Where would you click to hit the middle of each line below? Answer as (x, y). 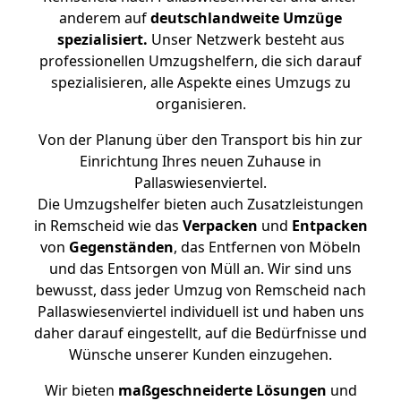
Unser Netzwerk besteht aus (246, 39)
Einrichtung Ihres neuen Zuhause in (200, 161)
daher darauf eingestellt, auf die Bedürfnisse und (200, 333)
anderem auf (105, 18)
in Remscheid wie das (108, 226)
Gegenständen (121, 247)
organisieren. (200, 104)
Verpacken (220, 226)
